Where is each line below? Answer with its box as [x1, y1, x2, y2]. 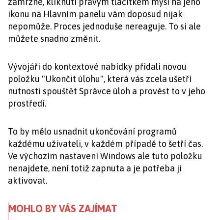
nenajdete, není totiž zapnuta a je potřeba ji [8, 163, 182, 174]
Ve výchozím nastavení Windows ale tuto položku [8, 151, 202, 162]
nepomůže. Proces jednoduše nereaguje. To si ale [8, 21, 201, 32]
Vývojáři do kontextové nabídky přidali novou [8, 61, 187, 72]
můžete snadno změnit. [8, 33, 100, 44]
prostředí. [8, 98, 46, 109]
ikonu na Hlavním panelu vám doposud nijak [8, 9, 183, 20]
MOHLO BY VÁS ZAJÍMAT [8, 203, 118, 215]
